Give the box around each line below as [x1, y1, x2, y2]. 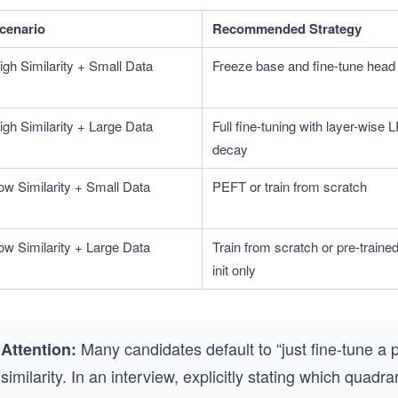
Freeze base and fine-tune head [212, 56, 395, 75]
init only [212, 260, 256, 279]
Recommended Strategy [212, 19, 362, 38]
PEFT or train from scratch [212, 177, 367, 195]
